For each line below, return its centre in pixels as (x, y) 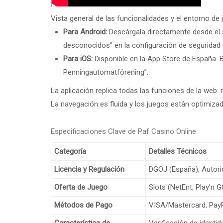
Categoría (70, 151)
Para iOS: (78, 59)
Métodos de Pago (83, 205)
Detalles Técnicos (178, 151)
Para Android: (85, 32)
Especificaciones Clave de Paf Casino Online (123, 131)
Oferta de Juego (81, 187)
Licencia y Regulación (89, 169)
